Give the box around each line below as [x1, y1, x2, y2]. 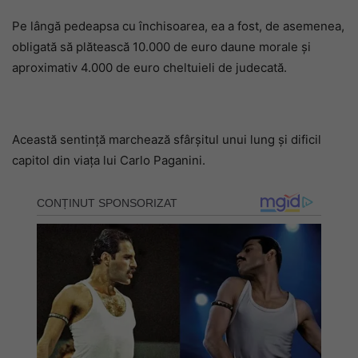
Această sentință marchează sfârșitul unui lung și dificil [12, 132, 321, 147]
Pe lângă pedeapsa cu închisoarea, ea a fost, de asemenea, [12, 18, 344, 34]
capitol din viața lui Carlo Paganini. [12, 153, 205, 168]
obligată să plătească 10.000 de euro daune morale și [12, 39, 311, 54]
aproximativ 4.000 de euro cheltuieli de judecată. [12, 60, 287, 75]
